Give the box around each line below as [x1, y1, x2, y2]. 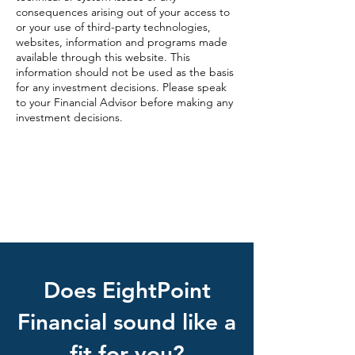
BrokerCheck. [16, 219, 84, 233]
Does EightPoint [43, 277, 211, 303]
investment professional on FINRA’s [16, 201, 190, 216]
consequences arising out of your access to [16, 5, 230, 19]
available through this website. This [16, 50, 190, 64]
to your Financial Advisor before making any [16, 95, 233, 109]
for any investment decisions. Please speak [16, 80, 227, 94]
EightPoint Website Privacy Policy [16, 158, 179, 173]
